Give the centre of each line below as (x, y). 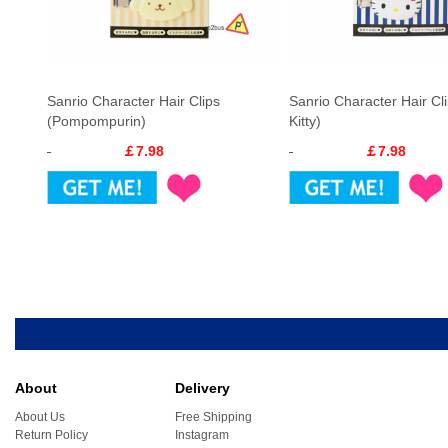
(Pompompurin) (96, 121)
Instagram (202, 435)
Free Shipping (213, 417)
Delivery (202, 388)
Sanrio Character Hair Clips (133, 101)
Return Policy (51, 435)
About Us (40, 417)
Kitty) (305, 121)
